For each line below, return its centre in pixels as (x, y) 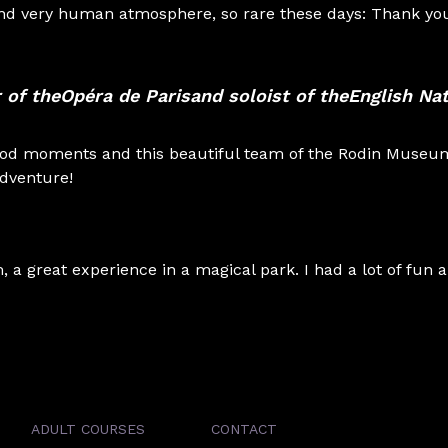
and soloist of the (269, 95)
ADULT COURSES (87, 429)
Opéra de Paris (125, 95)
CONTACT (243, 429)
